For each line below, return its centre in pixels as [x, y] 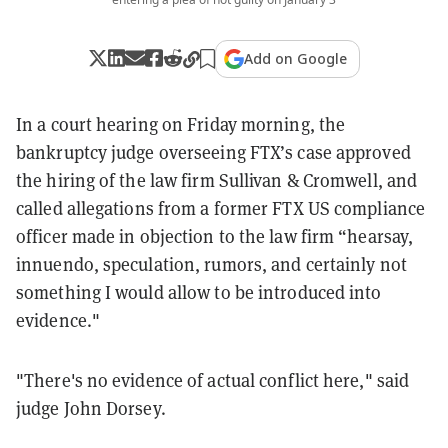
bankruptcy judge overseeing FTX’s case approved [213, 151]
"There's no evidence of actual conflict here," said [213, 379]
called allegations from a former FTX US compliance [221, 207]
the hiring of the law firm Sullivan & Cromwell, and [217, 179]
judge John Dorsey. [91, 407]
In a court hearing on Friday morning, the [181, 123]
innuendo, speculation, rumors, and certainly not [211, 263]
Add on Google [296, 58]
